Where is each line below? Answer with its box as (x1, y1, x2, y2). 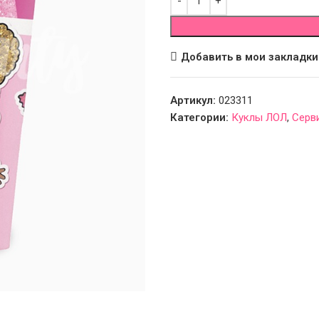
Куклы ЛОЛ (231, 111, 287, 124)
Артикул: (170, 94, 219, 107)
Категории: (170, 111, 229, 124)
